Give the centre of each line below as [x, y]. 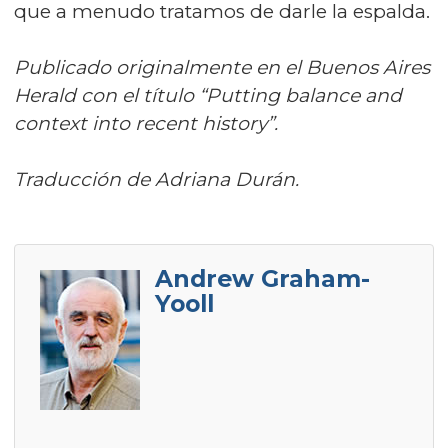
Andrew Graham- [262, 278]
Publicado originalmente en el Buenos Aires [222, 67]
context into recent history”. [146, 123]
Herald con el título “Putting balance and [208, 95]
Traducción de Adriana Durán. [156, 179]
